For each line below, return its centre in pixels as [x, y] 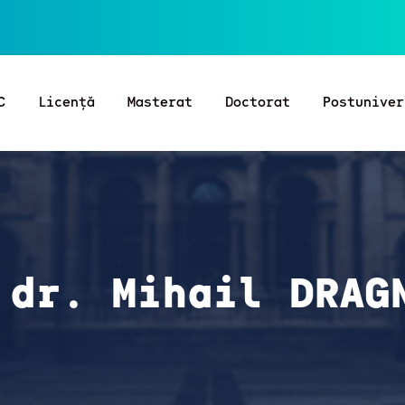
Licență [66, 101]
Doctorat [258, 101]
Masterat [160, 101]
